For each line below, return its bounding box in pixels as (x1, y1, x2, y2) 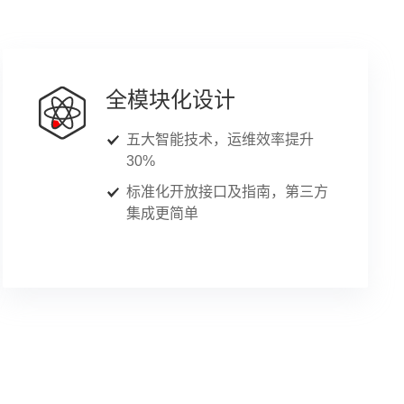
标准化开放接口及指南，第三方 (125, 184, 328, 199)
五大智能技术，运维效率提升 (125, 132, 314, 147)
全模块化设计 (105, 87, 235, 112)
